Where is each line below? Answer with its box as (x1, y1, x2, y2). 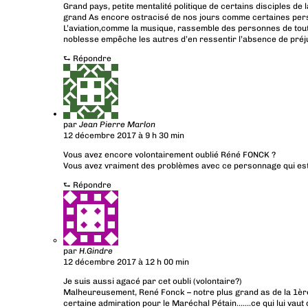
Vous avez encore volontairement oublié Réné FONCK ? (63, 150, 276, 160)
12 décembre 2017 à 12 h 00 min (63, 257, 189, 267)
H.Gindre (79, 246, 113, 256)
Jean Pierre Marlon (79, 120, 155, 130)
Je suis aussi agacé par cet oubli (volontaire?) (63, 276, 242, 287)
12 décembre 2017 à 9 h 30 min (63, 131, 184, 141)
